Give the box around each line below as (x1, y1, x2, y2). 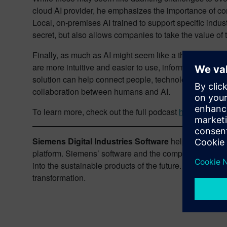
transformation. (32, 172, 86, 183)
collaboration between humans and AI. (32, 86, 170, 97)
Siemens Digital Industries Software (32, 135, 169, 147)
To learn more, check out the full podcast (32, 106, 179, 118)
